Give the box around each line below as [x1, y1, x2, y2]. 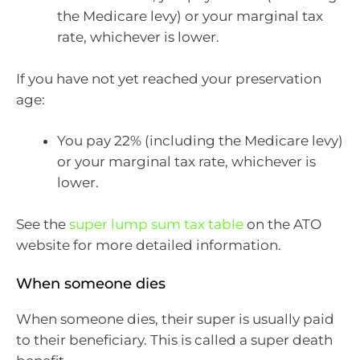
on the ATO [243, 215, 321, 232]
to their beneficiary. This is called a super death [16, 332, 333, 349]
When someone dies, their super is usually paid [16, 311, 334, 328]
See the [16, 215, 69, 232]
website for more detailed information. [16, 236, 281, 253]
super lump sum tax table [69, 215, 243, 232]
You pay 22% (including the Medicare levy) [57, 133, 343, 149]
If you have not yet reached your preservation [16, 70, 321, 87]
